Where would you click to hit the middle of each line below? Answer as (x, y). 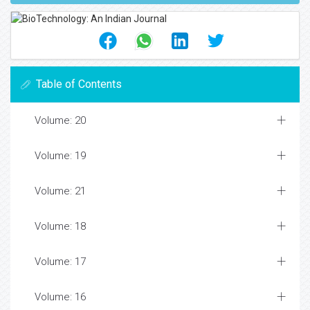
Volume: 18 (60, 226)
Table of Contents (79, 84)
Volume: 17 (60, 262)
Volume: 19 (60, 156)
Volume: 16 (60, 297)
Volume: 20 (60, 120)
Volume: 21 (60, 191)
